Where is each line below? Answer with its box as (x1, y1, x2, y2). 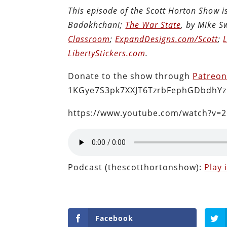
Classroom (68, 33, 110, 45)
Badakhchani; (68, 19, 126, 30)
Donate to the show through (68, 70, 193, 82)
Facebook (95, 213, 134, 223)
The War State (125, 19, 181, 30)
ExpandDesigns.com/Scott (115, 33, 218, 45)
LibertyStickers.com (68, 47, 146, 59)
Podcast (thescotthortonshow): (68, 161, 205, 173)
